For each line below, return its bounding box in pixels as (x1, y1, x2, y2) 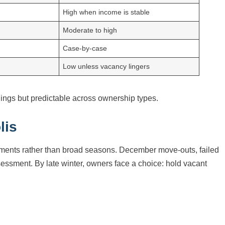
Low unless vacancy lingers (63, 62, 150, 71)
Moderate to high (63, 26, 118, 35)
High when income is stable (63, 8, 150, 17)
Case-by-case (63, 44, 107, 53)
